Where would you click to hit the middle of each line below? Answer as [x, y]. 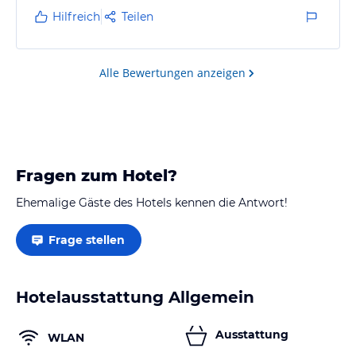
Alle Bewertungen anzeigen [172, 72]
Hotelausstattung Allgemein [135, 297]
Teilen [137, 16]
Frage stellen [87, 240]
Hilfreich [76, 16]
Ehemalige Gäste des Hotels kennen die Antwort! [152, 202]
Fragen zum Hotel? [97, 175]
